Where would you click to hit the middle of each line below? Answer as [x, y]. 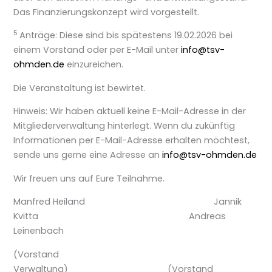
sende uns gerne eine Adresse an [88, 155]
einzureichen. [94, 65]
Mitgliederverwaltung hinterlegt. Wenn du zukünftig [124, 126]
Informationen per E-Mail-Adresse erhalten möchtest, [132, 141]
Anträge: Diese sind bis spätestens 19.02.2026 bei [126, 36]
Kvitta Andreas [120, 216]
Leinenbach [39, 231]
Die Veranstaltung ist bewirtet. [80, 88]
